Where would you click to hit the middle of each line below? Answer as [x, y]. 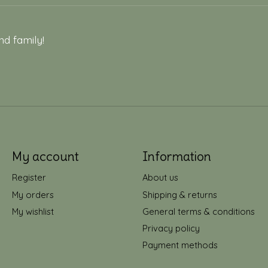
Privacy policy [171, 228]
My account [45, 157]
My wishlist [33, 211]
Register [29, 178]
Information [176, 157]
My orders [33, 194]
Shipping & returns [179, 194]
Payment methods [180, 245]
